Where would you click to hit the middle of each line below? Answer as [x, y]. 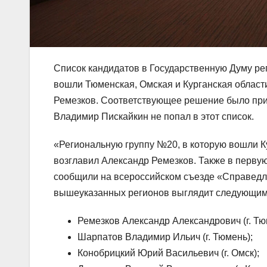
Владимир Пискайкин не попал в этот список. [154, 116]
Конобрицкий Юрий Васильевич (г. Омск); [168, 253]
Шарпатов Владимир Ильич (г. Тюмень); [165, 237]
